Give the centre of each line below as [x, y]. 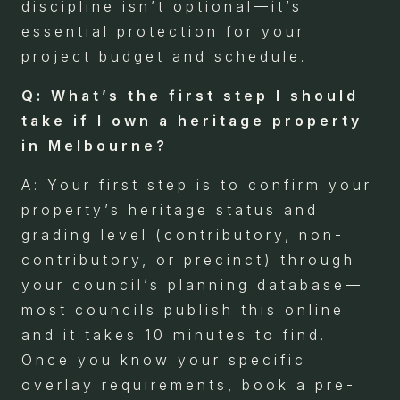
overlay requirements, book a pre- [189, 384]
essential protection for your [163, 31]
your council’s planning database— [192, 284]
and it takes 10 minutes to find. [174, 334]
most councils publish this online [183, 309]
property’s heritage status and [170, 209]
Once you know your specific [164, 359]
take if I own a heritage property [192, 120]
